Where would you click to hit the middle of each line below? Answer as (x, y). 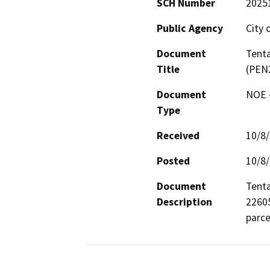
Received (178, 135)
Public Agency (190, 28)
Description (184, 202)
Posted (173, 161)
